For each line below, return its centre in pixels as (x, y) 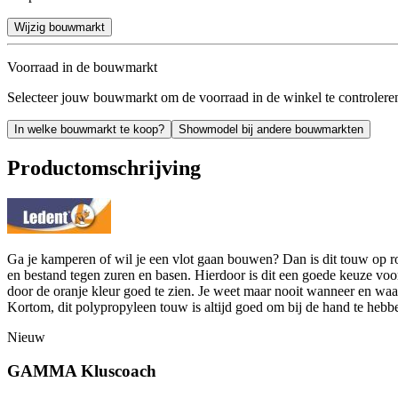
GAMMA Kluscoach (82, 371)
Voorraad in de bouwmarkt (82, 67)
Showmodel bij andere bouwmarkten (271, 129)
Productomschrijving (104, 167)
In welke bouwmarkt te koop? (89, 129)
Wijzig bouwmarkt (60, 27)
